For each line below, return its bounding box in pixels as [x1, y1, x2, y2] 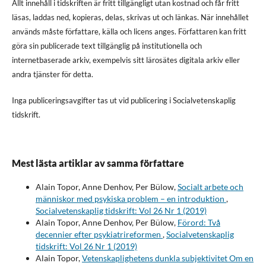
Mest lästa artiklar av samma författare [11, 157, 184, 169]
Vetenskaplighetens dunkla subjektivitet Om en [81, 252, 254, 263]
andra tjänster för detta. [11, 69, 93, 79]
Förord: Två [177, 217, 220, 227]
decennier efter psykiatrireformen [35, 229, 163, 239]
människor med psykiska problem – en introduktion [35, 193, 226, 204]
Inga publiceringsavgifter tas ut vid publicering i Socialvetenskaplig [11, 95, 236, 105]
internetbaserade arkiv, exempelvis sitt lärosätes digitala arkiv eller [11, 55, 240, 65]
